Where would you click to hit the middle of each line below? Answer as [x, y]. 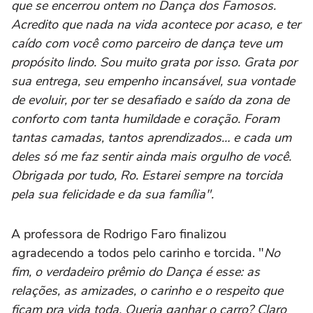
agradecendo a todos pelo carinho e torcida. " [138, 253]
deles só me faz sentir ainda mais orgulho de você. [151, 156]
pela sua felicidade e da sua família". [114, 194]
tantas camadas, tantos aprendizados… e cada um [151, 137]
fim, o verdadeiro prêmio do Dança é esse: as [136, 271]
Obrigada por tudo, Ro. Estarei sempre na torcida [147, 175]
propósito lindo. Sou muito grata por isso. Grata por [154, 62]
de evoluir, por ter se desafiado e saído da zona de [150, 100]
